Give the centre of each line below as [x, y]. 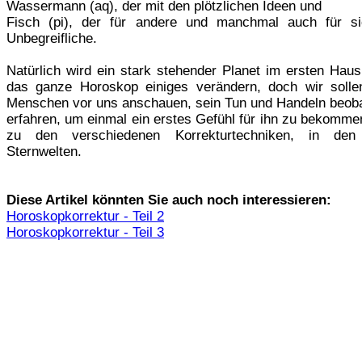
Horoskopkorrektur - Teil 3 [85, 232]
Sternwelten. [44, 151]
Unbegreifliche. [52, 38]
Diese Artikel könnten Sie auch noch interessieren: [169, 200]
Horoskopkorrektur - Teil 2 [85, 216]
